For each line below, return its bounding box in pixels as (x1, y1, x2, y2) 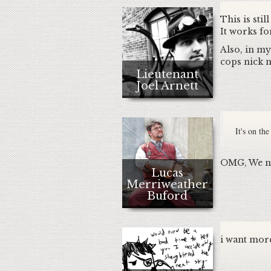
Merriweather (126, 178, 208, 191)
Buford (147, 189, 188, 203)
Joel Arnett (136, 79, 198, 93)
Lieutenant (136, 68, 198, 81)
